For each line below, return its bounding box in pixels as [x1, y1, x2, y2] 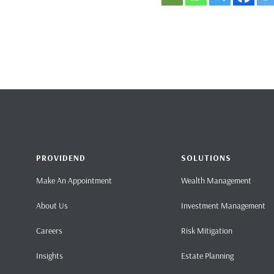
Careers [35, 225, 62, 236]
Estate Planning [180, 250, 234, 261]
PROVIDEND [35, 152, 86, 163]
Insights [35, 250, 63, 261]
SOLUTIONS [180, 152, 231, 163]
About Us [35, 200, 68, 211]
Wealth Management [180, 175, 251, 186]
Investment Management [180, 200, 265, 211]
